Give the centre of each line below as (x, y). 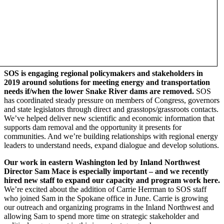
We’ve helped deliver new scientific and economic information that (109, 118)
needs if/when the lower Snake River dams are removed (98, 91)
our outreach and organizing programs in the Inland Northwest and (109, 207)
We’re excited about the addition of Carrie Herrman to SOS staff (105, 189)
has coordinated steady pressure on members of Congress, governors (112, 100)
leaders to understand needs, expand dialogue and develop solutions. (111, 145)
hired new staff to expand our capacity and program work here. (112, 180)
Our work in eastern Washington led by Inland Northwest (102, 162)
